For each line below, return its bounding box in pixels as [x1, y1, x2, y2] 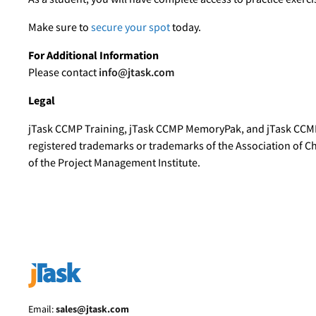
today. [170, 20, 201, 34]
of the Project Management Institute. [28, 155, 200, 169]
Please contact [28, 65, 99, 79]
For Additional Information [28, 48, 159, 62]
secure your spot [89, 20, 170, 34]
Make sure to [28, 20, 89, 34]
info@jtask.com [99, 65, 174, 79]
